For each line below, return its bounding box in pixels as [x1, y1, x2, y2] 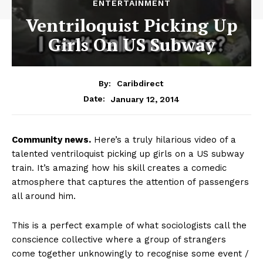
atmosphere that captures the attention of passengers [12, 177, 249, 188]
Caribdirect [116, 79, 163, 89]
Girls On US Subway [48, 32, 215, 56]
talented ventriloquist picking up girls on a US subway [12, 149, 244, 160]
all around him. [12, 191, 76, 202]
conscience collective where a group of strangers [12, 234, 226, 245]
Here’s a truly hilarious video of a [91, 134, 236, 146]
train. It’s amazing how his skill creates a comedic [12, 163, 227, 174]
